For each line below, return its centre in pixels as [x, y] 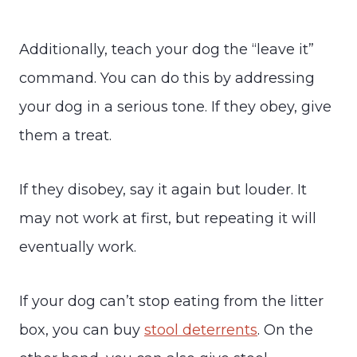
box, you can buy [82, 330]
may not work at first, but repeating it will [168, 218]
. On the [285, 330]
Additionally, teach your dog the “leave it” [167, 49]
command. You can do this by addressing [167, 78]
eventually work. [78, 247]
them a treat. [65, 135]
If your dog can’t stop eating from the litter [171, 301]
